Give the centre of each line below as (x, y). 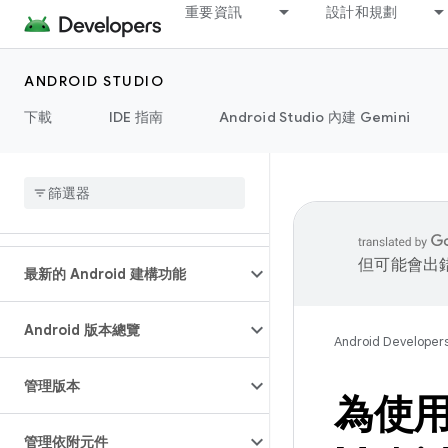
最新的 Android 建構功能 (105, 274)
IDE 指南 (135, 117)
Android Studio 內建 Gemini (314, 117)
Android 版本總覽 (82, 330)
